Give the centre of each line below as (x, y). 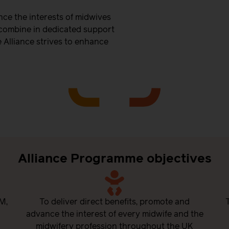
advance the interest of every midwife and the (114, 214)
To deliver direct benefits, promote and (114, 202)
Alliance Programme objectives (114, 159)
